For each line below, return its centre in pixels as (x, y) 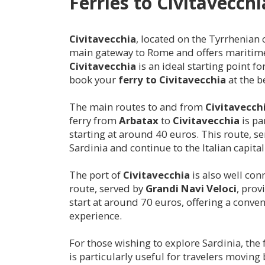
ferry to (139, 79)
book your (94, 79)
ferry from (94, 120)
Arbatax (139, 120)
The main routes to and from (137, 106)
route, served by (107, 188)
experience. (96, 215)
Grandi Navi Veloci (191, 188)
